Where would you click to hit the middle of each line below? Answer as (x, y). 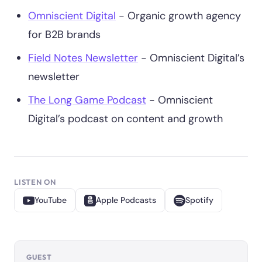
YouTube (51, 200)
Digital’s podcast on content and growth (125, 119)
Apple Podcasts (126, 200)
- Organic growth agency (178, 16)
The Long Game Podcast (87, 100)
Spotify (199, 200)
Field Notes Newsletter (83, 58)
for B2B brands (64, 35)
